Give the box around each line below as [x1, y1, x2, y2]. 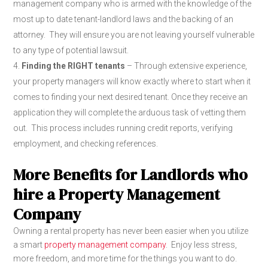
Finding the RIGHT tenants [22, 61, 126, 71]
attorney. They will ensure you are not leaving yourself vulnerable [13, 30, 255, 39]
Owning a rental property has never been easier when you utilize [13, 226, 249, 236]
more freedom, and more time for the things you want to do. [13, 254, 239, 263]
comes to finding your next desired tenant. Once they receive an [13, 92, 248, 102]
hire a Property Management [13, 184, 221, 205]
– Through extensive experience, [125, 61, 248, 71]
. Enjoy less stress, [166, 240, 237, 249]
